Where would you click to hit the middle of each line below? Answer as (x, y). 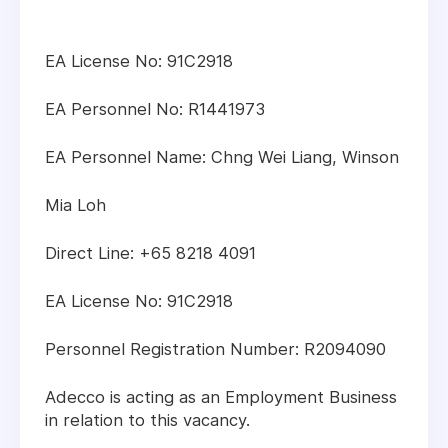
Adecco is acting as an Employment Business (221, 397)
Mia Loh (75, 205)
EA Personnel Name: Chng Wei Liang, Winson (222, 157)
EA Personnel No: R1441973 (155, 109)
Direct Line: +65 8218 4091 (150, 253)
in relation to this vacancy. (147, 420)
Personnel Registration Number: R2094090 (215, 349)
